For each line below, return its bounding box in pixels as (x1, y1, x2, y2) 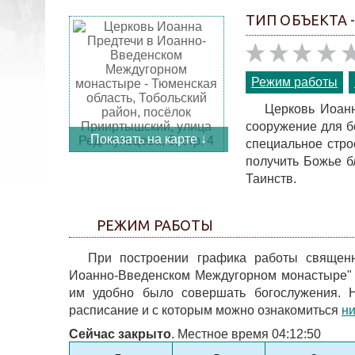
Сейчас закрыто (69, 327, 171, 341)
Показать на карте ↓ (90, 132, 207, 146)
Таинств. (246, 172, 297, 185)
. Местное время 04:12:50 (171, 327, 321, 341)
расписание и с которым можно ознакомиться (69, 303, 342, 317)
